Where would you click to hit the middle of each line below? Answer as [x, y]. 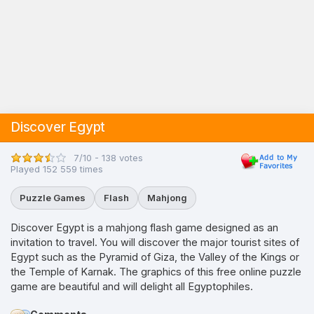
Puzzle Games [53, 198]
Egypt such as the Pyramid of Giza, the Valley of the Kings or [155, 257]
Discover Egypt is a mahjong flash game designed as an [144, 227]
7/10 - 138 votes [108, 157]
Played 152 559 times [57, 169]
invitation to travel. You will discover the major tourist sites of [155, 242]
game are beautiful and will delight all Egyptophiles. [132, 286]
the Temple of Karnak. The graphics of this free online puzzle [156, 272]
